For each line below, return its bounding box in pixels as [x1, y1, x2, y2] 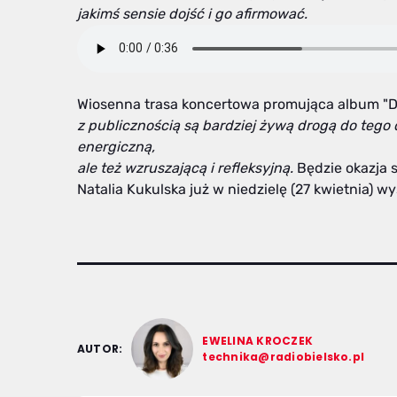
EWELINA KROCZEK [202, 332, 314, 348]
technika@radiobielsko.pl [202, 348, 365, 364]
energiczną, [77, 137, 155, 155]
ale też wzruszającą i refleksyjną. [77, 159, 293, 176]
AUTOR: [77, 340, 123, 356]
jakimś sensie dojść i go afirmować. [77, 4, 307, 22]
